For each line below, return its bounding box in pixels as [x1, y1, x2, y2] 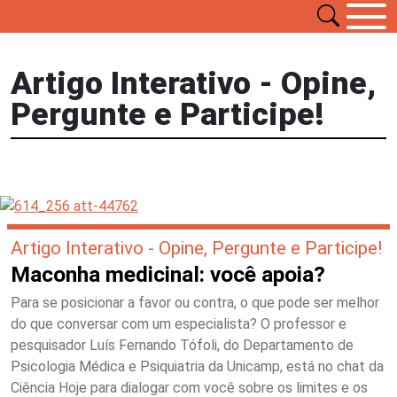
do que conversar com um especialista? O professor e [11, 315, 346, 332]
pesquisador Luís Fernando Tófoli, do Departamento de [11, 337, 354, 354]
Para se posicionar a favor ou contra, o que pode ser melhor [11, 294, 379, 311]
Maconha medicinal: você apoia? [11, 261, 325, 287]
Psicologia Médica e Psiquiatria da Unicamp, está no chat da [11, 358, 384, 375]
